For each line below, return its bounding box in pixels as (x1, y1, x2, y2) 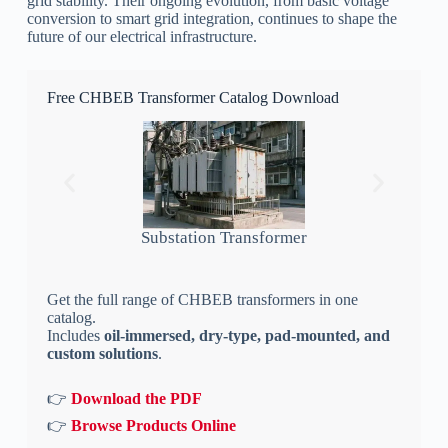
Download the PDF (70, 389, 202, 407)
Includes (46, 326, 104, 344)
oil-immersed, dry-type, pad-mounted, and (103, 326, 390, 344)
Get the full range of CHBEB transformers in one (46, 290, 358, 308)
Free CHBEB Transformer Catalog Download (46, 88, 339, 106)
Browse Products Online (70, 416, 236, 434)
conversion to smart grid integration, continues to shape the (26, 9, 397, 27)
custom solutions (46, 344, 158, 362)
